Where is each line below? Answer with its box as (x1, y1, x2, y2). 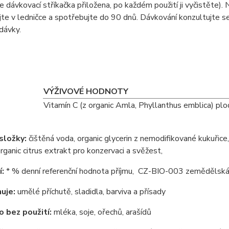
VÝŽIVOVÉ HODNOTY (43, 86, 129, 97)
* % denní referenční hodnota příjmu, (4, 166, 138, 177)
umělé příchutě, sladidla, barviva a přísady (15, 186, 166, 197)
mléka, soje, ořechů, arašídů (53, 207, 151, 218)
